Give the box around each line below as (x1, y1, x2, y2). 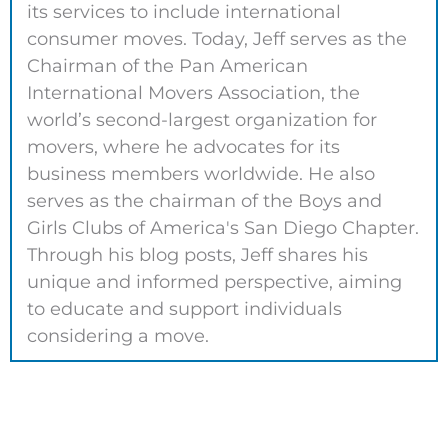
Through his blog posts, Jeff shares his (27, 244, 368, 267)
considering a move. (27, 325, 209, 348)
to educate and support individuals (27, 298, 342, 321)
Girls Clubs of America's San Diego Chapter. (27, 217, 419, 240)
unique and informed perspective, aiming (27, 271, 402, 294)
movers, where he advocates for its (27, 136, 340, 159)
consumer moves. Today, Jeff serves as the (27, 28, 407, 51)
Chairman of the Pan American (27, 55, 308, 78)
